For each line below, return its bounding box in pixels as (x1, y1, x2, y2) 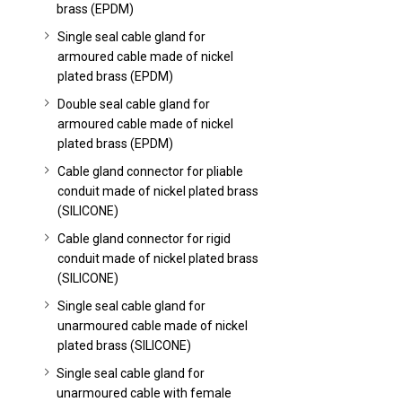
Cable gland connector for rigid (57, 232, 231, 246)
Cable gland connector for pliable (57, 164, 243, 179)
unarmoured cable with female (57, 386, 232, 400)
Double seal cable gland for (57, 97, 210, 111)
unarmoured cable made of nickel (57, 319, 248, 333)
